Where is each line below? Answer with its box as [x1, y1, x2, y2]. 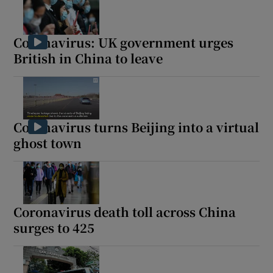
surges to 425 [13, 219, 95, 237]
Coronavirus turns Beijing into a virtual [13, 118, 260, 136]
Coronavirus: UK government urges [13, 34, 234, 52]
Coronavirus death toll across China [13, 203, 236, 221]
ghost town [13, 134, 82, 152]
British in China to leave [13, 49, 163, 68]
